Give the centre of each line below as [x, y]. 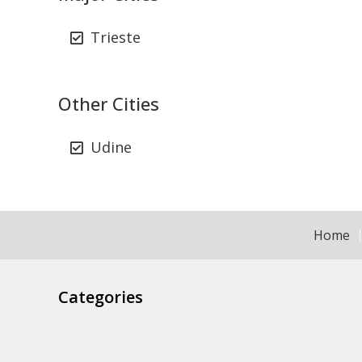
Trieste [116, 37]
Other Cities [109, 103]
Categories [101, 297]
